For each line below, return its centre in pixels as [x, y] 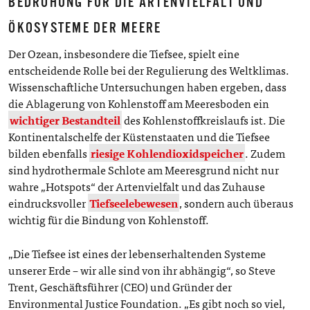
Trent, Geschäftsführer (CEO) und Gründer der [120, 287]
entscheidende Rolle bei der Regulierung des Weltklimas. [149, 70]
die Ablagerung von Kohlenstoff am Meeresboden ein [139, 103]
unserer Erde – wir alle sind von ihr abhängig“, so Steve [142, 270]
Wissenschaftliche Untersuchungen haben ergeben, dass [148, 87]
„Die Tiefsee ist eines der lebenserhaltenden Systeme [137, 254]
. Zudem [265, 153]
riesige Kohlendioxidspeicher [167, 153]
